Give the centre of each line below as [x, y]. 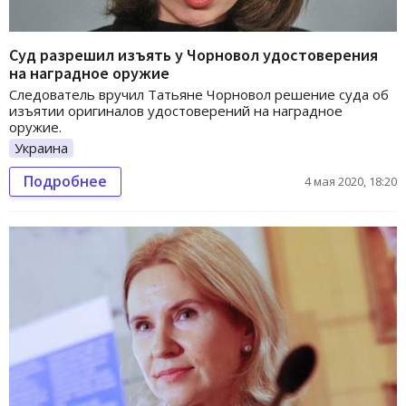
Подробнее [65, 182]
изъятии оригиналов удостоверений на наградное [176, 110]
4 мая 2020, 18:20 [351, 182]
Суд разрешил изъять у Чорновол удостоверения [193, 54]
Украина [41, 147]
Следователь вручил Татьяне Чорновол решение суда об [199, 94]
